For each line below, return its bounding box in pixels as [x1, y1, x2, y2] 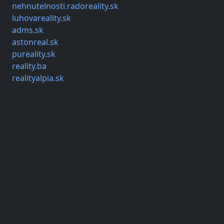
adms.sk [12, 24, 43, 36]
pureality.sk [12, 48, 55, 60]
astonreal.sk [12, 36, 58, 48]
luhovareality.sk [12, 12, 71, 24]
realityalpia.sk [12, 72, 64, 84]
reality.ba [12, 60, 46, 72]
